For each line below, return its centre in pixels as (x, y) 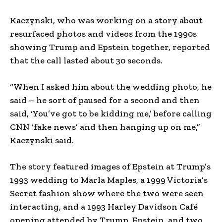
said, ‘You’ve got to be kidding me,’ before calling (111, 113)
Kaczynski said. (42, 140)
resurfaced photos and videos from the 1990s (103, 33)
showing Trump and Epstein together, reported (110, 47)
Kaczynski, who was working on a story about (106, 20)
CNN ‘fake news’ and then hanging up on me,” (105, 127)
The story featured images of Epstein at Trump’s (110, 166)
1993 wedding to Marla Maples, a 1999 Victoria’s (109, 180)
